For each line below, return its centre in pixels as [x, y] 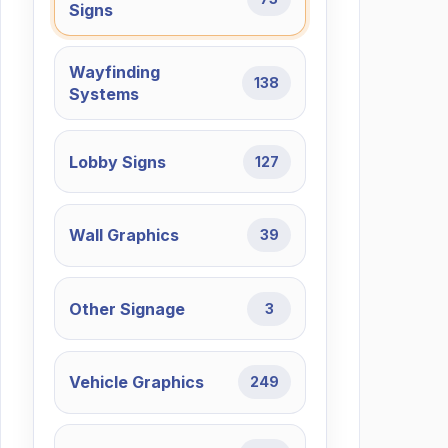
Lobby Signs [117, 161]
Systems [103, 94]
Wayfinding [114, 72]
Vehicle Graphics [136, 382]
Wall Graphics [123, 235]
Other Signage [126, 308]
